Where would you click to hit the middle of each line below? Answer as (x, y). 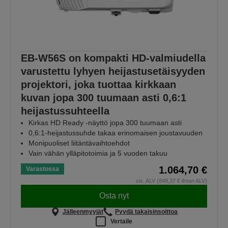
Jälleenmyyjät (83, 211)
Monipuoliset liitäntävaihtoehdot (79, 143)
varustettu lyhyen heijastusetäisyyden (113, 71)
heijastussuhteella (65, 111)
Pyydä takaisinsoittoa (147, 211)
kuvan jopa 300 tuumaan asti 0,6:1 (104, 97)
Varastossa (42, 169)
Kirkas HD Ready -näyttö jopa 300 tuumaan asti (105, 122)
